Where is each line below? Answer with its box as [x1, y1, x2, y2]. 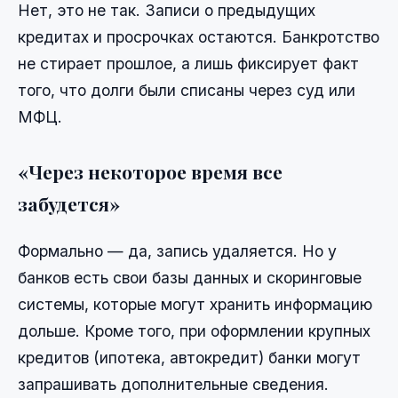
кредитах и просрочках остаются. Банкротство [18, 27, 379, 46]
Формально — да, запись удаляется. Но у [18, 241, 337, 260]
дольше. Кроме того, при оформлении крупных [18, 321, 370, 340]
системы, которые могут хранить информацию [18, 294, 372, 314]
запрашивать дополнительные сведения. [18, 374, 329, 394]
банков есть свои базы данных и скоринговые [18, 267, 362, 287]
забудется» [18, 190, 120, 216]
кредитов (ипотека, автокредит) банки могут [18, 347, 361, 367]
